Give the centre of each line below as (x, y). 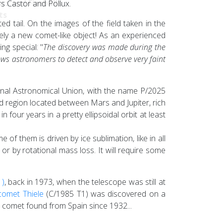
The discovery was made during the (105, 47)
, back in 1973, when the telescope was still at (85, 182)
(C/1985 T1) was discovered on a (104, 194)
